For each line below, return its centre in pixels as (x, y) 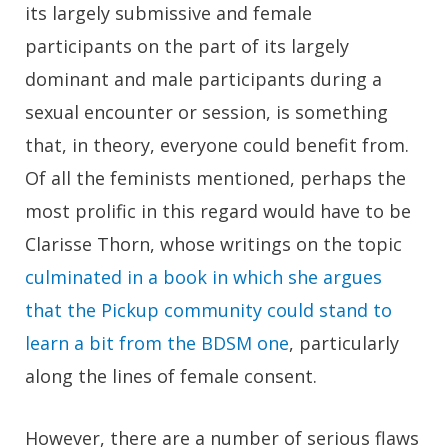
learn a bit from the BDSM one (157, 342)
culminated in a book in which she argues (203, 276)
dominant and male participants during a (203, 78)
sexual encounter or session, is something (206, 111)
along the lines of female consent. (171, 375)
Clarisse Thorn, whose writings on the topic (213, 243)
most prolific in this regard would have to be (218, 210)
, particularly (344, 342)
